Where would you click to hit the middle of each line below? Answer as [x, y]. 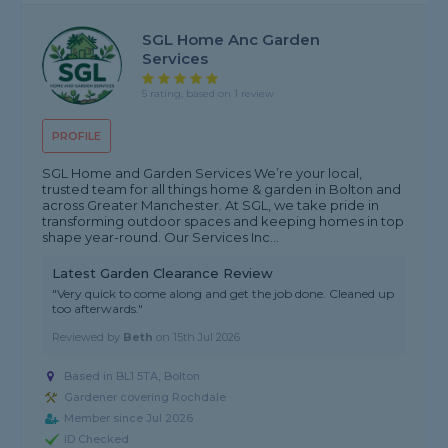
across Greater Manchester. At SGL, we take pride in [211, 205]
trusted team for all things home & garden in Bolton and [222, 189]
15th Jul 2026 [207, 337]
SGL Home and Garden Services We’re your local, [202, 173]
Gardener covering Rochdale [145, 397]
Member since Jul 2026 [129, 418]
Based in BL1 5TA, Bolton [132, 376]
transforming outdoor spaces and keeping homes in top [223, 221]
